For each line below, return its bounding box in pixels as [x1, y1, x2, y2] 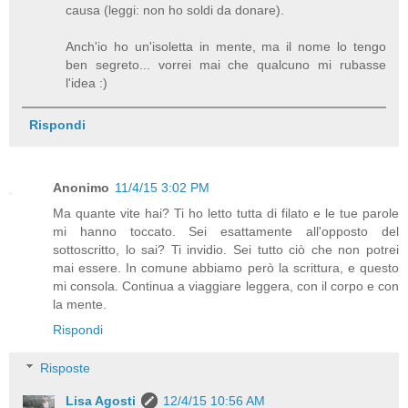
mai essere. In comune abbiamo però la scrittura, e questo [53, 260, 399, 276]
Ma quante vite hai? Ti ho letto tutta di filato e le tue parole [53, 206, 399, 221]
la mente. [53, 297, 107, 312]
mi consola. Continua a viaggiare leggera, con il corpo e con [53, 279, 399, 294]
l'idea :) [66, 76, 108, 91]
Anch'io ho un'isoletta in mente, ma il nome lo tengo [66, 39, 386, 55]
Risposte [40, 361, 91, 376]
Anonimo [53, 180, 109, 196]
